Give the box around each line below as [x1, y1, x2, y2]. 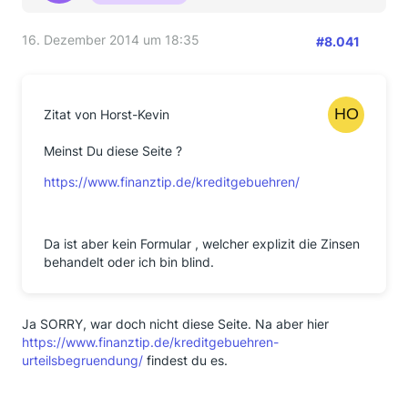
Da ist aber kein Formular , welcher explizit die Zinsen [44, 236, 360, 251]
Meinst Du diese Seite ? [44, 143, 182, 158]
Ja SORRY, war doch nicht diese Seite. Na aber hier [22, 316, 329, 331]
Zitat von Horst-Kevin [44, 107, 169, 122]
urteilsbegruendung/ [22, 352, 143, 368]
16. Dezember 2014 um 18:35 [22, 32, 199, 47]
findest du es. [143, 352, 228, 368]
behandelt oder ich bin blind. [44, 254, 214, 270]
